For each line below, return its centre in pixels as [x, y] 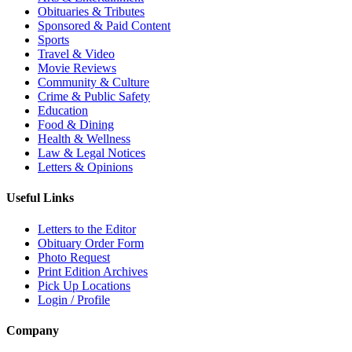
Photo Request [74, 257]
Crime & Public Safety [94, 97]
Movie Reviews [77, 68]
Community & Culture [93, 82]
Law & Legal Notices [92, 153]
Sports [53, 40]
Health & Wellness [84, 139]
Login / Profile [74, 299]
